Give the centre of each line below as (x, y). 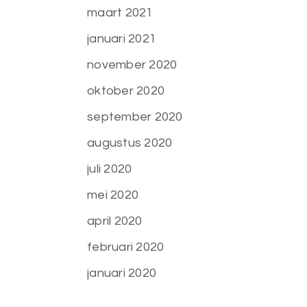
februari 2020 (126, 247)
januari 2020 (122, 273)
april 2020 (115, 221)
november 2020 (132, 65)
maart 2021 (120, 13)
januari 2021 (122, 39)
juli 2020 (110, 169)
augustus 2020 (130, 143)
